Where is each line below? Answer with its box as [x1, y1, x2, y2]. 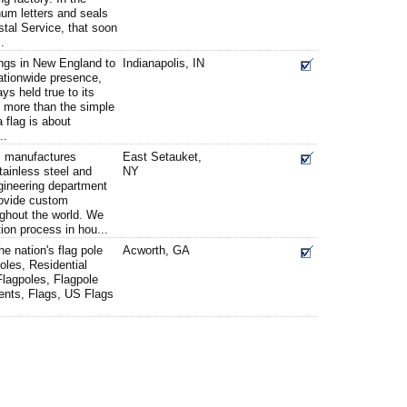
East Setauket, [123, 150, 202, 164]
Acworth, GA [123, 243, 190, 257]
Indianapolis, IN [123, 56, 204, 70]
